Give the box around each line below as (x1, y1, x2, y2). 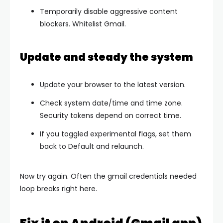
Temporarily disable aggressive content (40, 6, 178, 16)
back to (40, 141, 68, 151)
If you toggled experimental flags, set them (40, 128, 191, 139)
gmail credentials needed (108, 171, 197, 181)
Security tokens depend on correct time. (40, 110, 181, 120)
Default (68, 141, 94, 151)
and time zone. (128, 98, 183, 108)
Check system (40, 98, 92, 108)
